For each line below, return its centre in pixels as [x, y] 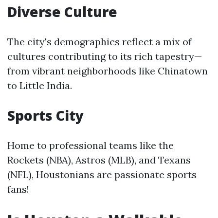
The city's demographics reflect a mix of [100, 42]
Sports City [45, 115]
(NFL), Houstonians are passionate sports [102, 174]
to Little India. [40, 85]
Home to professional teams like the [91, 145]
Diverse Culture [62, 12]
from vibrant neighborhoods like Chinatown [108, 71]
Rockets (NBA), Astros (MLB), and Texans [99, 160]
